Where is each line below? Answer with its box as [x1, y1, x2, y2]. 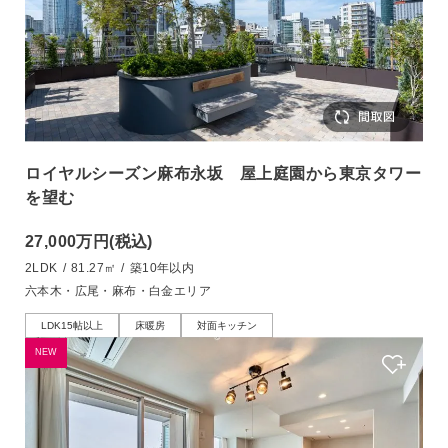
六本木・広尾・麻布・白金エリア [25, 283, 211, 298]
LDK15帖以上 [41, 319, 103, 331]
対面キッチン [197, 319, 257, 331]
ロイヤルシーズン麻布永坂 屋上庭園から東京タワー [25, 164, 421, 182]
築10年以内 [129, 260, 195, 275]
